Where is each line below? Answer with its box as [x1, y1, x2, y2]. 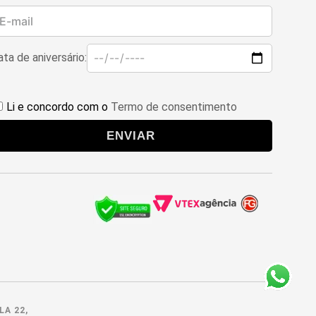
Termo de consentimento [110, 100, 237, 114]
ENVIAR [107, 128, 156, 142]
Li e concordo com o [6, 100, 111, 114]
